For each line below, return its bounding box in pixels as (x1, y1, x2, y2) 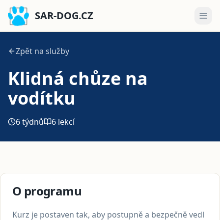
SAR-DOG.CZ (35, 9, 93, 22)
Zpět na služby (16, 46, 69, 56)
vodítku (8, 86, 76, 110)
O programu (12, 183, 82, 199)
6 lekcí (52, 116, 75, 127)
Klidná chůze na (8, 66, 148, 90)
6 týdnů (16, 116, 44, 127)
